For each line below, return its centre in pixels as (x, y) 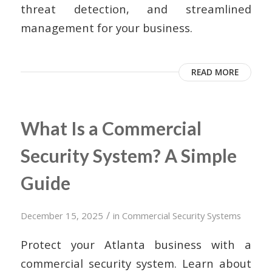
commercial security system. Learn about (136, 263)
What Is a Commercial (111, 128)
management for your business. (106, 28)
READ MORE (215, 72)
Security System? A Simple (128, 156)
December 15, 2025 (62, 216)
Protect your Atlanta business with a (136, 244)
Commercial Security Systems (181, 216)
